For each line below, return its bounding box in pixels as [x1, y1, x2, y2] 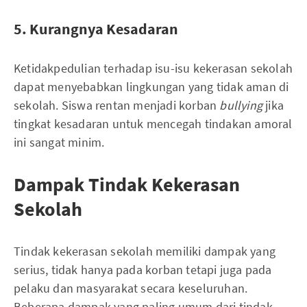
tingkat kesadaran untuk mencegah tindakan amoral [14, 116, 293, 132]
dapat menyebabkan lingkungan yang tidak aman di [14, 79, 289, 95]
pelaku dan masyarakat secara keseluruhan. [14, 280, 248, 296]
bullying [219, 97, 266, 113]
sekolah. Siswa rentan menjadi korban [14, 97, 220, 113]
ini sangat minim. [14, 134, 105, 150]
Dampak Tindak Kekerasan [14, 172, 240, 197]
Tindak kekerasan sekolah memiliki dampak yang [14, 243, 276, 259]
